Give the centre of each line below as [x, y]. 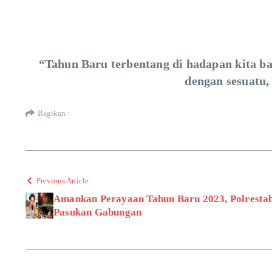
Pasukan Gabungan [98, 212]
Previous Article [63, 180]
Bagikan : [54, 114]
